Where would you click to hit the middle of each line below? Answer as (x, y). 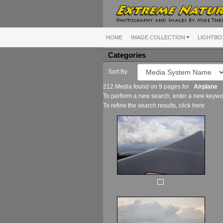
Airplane (206, 86)
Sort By (118, 71)
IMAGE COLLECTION (158, 37)
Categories (127, 55)
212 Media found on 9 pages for (148, 86)
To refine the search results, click (148, 105)
